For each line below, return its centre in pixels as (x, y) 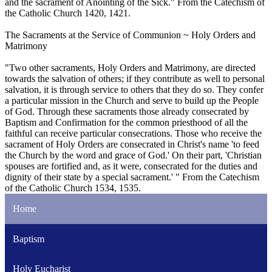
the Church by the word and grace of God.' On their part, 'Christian (133, 155)
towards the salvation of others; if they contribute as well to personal (135, 79)
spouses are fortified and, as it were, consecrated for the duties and (131, 166)
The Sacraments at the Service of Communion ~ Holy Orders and (130, 35)
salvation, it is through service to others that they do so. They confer (134, 90)
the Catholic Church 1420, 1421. (68, 13)
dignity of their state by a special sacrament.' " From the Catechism (132, 177)
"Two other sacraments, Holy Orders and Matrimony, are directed (130, 68)
